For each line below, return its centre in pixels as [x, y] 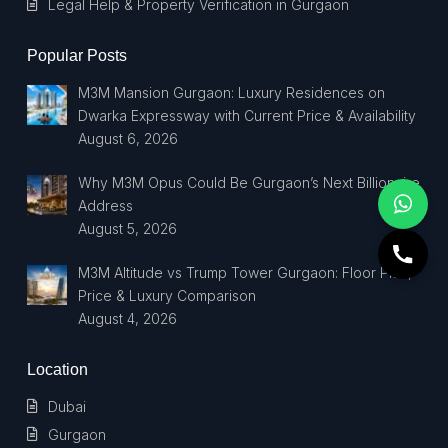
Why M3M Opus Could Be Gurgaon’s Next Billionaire [248, 182]
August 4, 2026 [127, 318]
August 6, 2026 [127, 138]
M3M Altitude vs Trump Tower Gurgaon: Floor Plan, [244, 272]
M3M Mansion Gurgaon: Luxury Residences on [231, 92]
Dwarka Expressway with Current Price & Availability [246, 115]
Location [57, 369]
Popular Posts [77, 55]
